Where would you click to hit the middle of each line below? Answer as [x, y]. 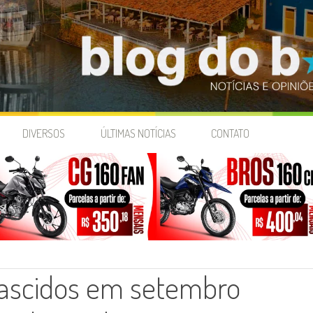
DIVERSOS [44, 134]
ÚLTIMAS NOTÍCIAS [138, 134]
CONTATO [230, 134]
